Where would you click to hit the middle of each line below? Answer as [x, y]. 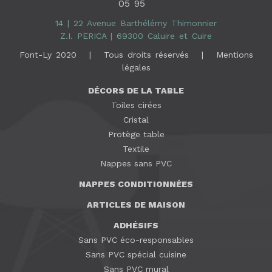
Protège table [136, 134]
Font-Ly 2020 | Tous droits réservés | [117, 55]
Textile [136, 149]
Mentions [234, 55]
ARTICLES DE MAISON [136, 205]
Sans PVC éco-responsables [136, 240]
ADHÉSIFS [136, 226]
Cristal [136, 120]
